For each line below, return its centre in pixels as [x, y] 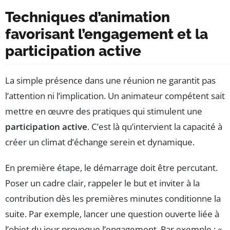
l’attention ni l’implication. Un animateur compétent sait [115, 96]
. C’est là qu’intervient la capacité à [155, 127]
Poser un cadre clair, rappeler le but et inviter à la [102, 183]
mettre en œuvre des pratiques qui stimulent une [104, 111]
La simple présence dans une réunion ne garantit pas [110, 81]
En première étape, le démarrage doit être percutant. [111, 168]
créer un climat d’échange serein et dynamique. [100, 142]
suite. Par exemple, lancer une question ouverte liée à [112, 214]
